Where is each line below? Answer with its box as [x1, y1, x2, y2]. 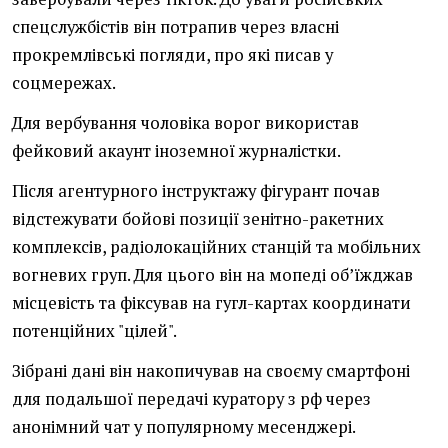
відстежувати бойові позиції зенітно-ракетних [12, 208, 384, 231]
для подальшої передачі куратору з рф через [12, 388, 371, 411]
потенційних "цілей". [12, 320, 177, 343]
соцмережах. [12, 72, 116, 95]
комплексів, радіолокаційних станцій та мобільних [12, 236, 421, 259]
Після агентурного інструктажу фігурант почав [12, 180, 380, 203]
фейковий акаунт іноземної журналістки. [12, 140, 341, 163]
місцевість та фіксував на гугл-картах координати [12, 292, 411, 315]
